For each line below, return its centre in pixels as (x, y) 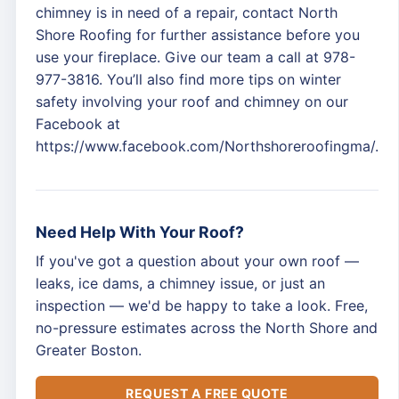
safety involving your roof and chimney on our (192, 102)
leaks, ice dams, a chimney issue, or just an (180, 283)
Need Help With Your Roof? (140, 232)
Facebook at (78, 124)
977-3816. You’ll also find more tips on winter (188, 79)
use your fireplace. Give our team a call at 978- (195, 57)
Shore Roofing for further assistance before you (198, 35)
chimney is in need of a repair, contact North (187, 12)
